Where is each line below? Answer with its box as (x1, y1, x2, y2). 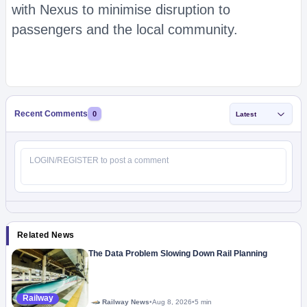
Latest (236, 110, 256, 118)
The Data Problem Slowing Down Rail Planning (88, 249, 267, 258)
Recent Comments (14, 109, 88, 119)
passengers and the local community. (12, 22, 238, 37)
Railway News (102, 298, 149, 306)
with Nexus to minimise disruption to (12, 2, 230, 17)
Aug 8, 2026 (152, 298, 192, 306)
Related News (17, 230, 75, 240)
